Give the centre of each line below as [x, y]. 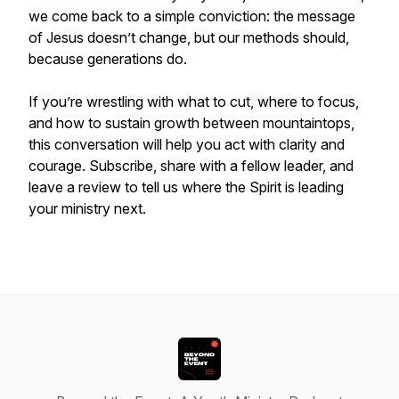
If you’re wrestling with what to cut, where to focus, [194, 102]
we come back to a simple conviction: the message [192, 16]
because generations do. [108, 59]
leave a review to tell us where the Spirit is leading [186, 187]
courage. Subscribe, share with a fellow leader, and [191, 166]
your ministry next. [87, 208]
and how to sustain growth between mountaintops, [191, 123]
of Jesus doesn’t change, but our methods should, [189, 37]
